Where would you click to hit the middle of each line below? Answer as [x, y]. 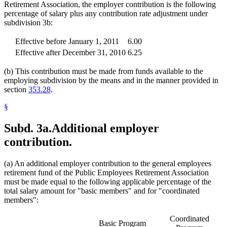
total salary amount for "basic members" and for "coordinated [102, 191]
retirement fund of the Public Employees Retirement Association [106, 172]
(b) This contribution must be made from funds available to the [104, 71]
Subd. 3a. [28, 128]
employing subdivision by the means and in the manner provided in [111, 80]
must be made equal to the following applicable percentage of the [108, 181]
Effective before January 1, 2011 [67, 41]
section [16, 89]
